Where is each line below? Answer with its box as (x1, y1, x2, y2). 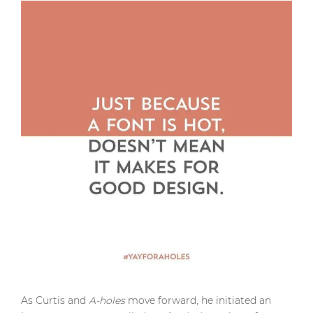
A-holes (89, 294, 125, 307)
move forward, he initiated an (125, 294, 271, 307)
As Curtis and (21, 294, 89, 307)
